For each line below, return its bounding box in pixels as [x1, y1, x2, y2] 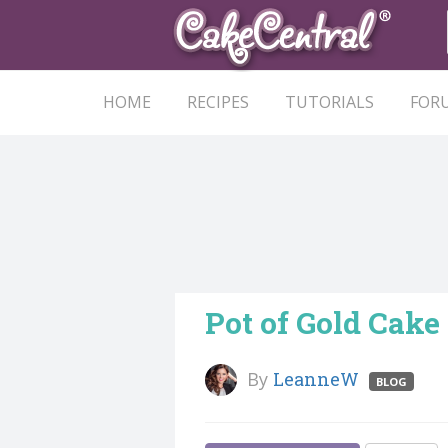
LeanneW [273, 367, 359, 391]
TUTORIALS [285, 91, 374, 113]
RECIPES [187, 91, 249, 113]
